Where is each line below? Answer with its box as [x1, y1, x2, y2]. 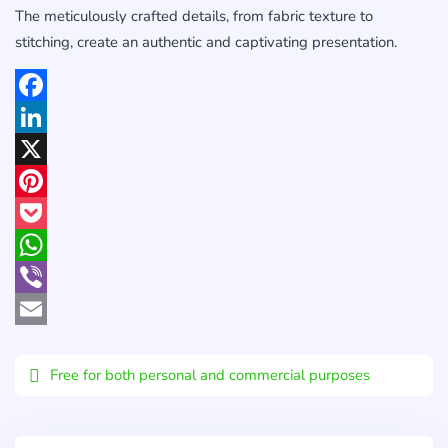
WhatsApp [15, 266, 83, 286]
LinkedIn [15, 138, 68, 158]
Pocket [15, 234, 57, 254]
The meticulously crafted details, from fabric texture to [15, 5, 373, 26]
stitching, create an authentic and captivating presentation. [15, 31, 397, 52]
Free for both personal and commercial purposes [50, 364, 370, 385]
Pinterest [15, 202, 71, 222]
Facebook [15, 106, 74, 126]
